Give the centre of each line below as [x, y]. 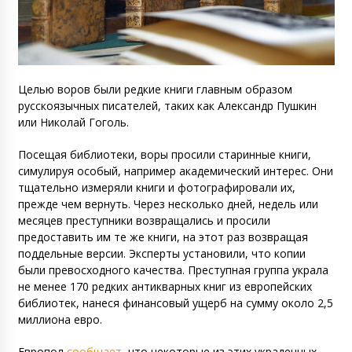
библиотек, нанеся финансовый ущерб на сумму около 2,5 [175, 302]
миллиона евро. [60, 319]
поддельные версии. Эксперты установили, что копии [161, 253]
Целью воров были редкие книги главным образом [155, 89]
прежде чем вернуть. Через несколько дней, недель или [168, 203]
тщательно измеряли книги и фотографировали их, [156, 187]
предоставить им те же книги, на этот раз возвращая [163, 236]
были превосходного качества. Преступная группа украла [173, 269]
